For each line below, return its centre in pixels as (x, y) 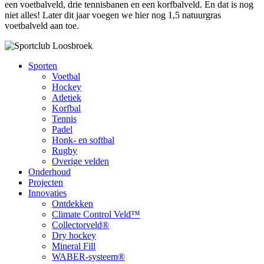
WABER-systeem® (88, 256)
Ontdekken (72, 203)
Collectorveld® (80, 225)
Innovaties (47, 193)
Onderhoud (49, 171)
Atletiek (67, 97)
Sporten (43, 65)
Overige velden (80, 161)
